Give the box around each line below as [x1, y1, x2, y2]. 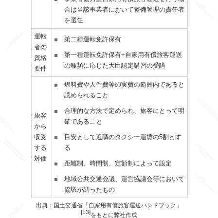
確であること [64, 118, 102, 126]
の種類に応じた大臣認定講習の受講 [64, 62, 165, 70]
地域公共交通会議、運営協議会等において [64, 176, 184, 183]
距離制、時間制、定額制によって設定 [64, 160, 172, 167]
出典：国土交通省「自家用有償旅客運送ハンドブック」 [36, 202, 182, 209]
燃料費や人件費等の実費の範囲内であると [64, 81, 184, 89]
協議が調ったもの [64, 186, 115, 194]
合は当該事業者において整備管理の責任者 [64, 6, 184, 14]
